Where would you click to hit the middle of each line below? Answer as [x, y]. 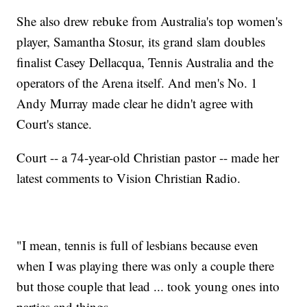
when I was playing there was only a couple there [146, 266]
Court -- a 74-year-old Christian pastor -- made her [148, 158]
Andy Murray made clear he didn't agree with [135, 103]
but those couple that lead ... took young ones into [148, 286]
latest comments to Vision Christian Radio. [129, 178]
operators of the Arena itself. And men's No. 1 [137, 83]
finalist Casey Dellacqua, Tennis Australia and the [145, 62]
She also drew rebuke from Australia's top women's [150, 21]
